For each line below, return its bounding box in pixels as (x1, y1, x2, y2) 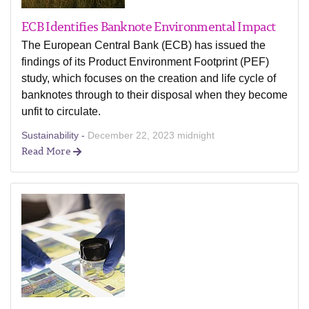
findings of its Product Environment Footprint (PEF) (21, 56, 269, 68)
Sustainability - (21, 130, 88, 141)
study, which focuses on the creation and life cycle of (21, 72, 276, 84)
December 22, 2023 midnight (88, 130, 215, 141)
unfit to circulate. (21, 106, 101, 117)
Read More (21, 143, 73, 158)
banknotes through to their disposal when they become (21, 89, 288, 101)
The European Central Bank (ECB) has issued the (21, 39, 266, 51)
